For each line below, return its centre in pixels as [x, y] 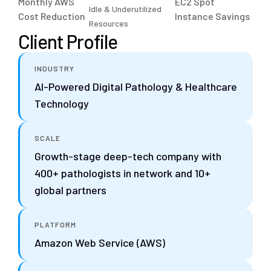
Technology [62, 103]
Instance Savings [213, 16]
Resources [109, 23]
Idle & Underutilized [126, 8]
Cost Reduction [52, 16]
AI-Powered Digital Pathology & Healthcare [136, 86]
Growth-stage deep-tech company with [128, 156]
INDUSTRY [54, 68]
